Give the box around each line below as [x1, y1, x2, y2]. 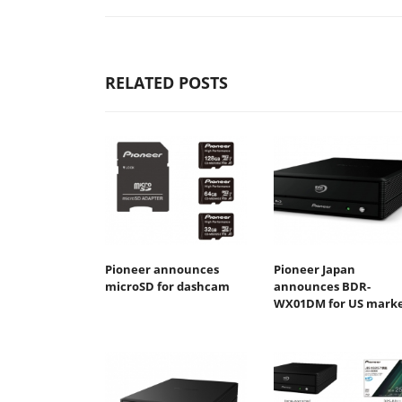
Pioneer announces [105, 261, 219, 278]
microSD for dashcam [105, 278, 230, 295]
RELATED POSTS [105, 71, 228, 93]
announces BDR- [273, 278, 371, 295]
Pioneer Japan [273, 261, 355, 278]
